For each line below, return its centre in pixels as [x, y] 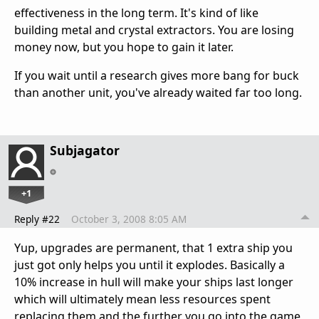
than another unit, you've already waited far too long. [158, 93]
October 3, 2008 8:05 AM [129, 219]
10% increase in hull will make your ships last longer [154, 282]
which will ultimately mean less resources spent [142, 299]
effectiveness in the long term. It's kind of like [136, 13]
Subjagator [85, 151]
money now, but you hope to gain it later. [124, 47]
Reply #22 [37, 219]
